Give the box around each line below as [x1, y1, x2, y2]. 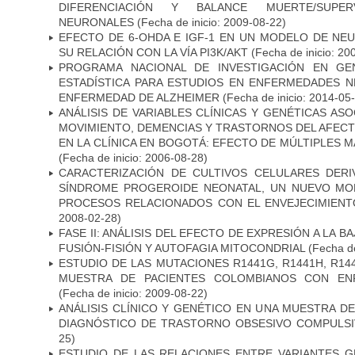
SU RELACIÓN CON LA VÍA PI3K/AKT [59, 45, 248, 59]
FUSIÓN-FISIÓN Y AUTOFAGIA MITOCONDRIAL [59, 241, 308, 254]
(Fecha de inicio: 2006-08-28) [59, 151, 208, 164]
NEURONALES [59, 15, 134, 29]
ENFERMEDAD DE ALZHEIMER [59, 90, 219, 104]
